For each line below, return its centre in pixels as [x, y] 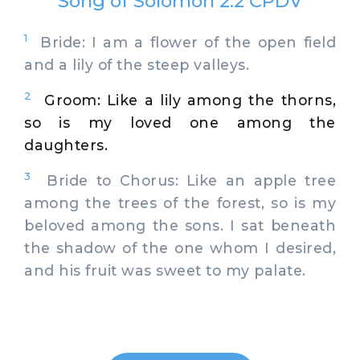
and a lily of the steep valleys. [137, 64]
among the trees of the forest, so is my [180, 202]
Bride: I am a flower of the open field [182, 42]
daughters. [66, 145]
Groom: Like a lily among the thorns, [190, 100]
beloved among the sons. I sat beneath [180, 225]
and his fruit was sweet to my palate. [165, 270]
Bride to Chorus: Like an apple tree [183, 180]
